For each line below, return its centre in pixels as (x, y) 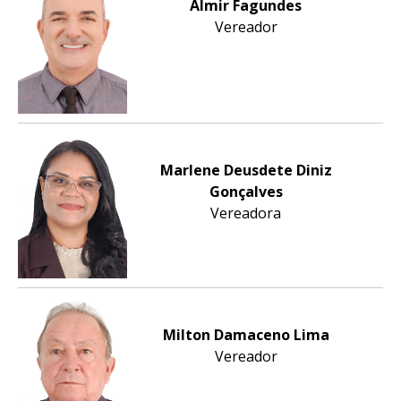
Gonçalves (246, 191)
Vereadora (246, 213)
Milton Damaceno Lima (246, 335)
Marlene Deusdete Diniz (246, 170)
